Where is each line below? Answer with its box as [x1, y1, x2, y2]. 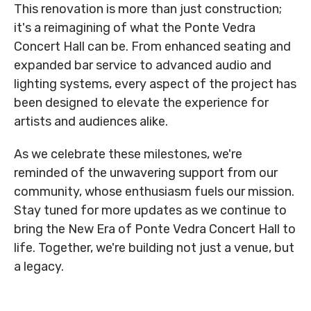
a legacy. [14, 259, 67, 275]
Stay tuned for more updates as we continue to [14, 203, 287, 219]
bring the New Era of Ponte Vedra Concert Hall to [14, 221, 296, 237]
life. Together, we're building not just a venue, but [14, 240, 294, 256]
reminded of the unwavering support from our [14, 165, 278, 181]
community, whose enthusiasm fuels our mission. [14, 184, 294, 200]
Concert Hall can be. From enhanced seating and [14, 39, 291, 55]
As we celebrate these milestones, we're [14, 146, 242, 162]
